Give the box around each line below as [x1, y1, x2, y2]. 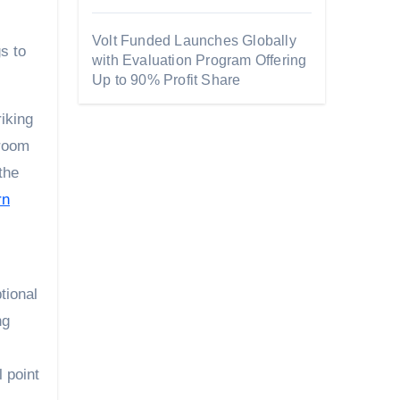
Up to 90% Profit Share [92, 72, 241, 87]
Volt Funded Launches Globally [92, 33, 296, 48]
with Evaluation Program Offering [92, 53, 307, 68]
